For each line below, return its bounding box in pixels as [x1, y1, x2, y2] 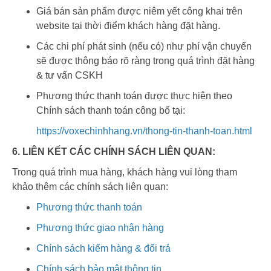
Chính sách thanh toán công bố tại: [36, 105, 185, 116]
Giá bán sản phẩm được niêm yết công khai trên [36, 6, 243, 17]
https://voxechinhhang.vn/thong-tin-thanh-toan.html [36, 126, 252, 137]
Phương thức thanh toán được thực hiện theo [36, 91, 232, 102]
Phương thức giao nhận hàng [36, 223, 164, 233]
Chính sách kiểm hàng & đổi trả [36, 243, 171, 254]
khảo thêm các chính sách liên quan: [12, 181, 168, 192]
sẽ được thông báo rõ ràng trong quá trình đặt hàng [36, 56, 255, 67]
